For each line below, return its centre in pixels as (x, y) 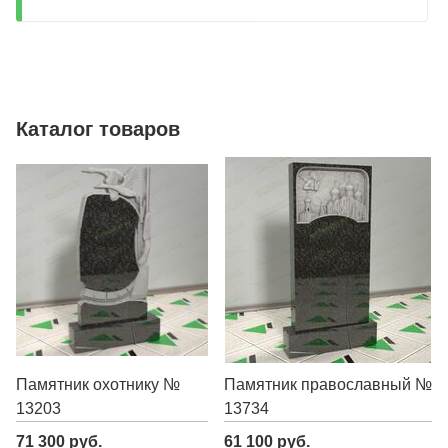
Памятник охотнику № (98, 384)
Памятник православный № (328, 384)
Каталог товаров (98, 129)
